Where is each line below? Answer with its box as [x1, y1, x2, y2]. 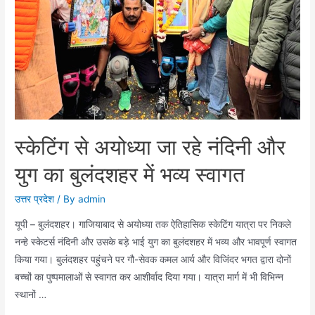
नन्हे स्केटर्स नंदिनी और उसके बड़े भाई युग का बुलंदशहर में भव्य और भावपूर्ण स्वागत [15, 236, 297, 248]
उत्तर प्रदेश [15, 193, 55, 205]
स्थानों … [15, 289, 47, 301]
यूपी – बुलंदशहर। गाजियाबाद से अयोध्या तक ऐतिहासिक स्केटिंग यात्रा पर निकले [15, 219, 292, 231]
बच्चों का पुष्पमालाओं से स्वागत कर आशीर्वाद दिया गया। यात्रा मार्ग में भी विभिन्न [15, 271, 284, 283]
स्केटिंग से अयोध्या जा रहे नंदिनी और [15, 134, 286, 160]
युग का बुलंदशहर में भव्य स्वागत [15, 162, 245, 188]
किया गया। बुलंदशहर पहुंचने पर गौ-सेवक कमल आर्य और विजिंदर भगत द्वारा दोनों [15, 254, 292, 266]
